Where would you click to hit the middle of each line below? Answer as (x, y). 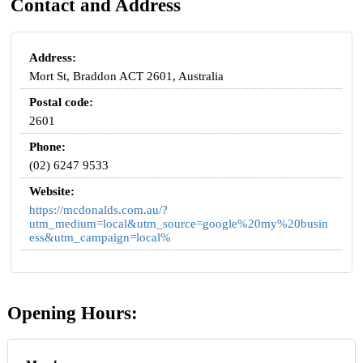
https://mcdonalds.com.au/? (99, 209)
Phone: (48, 146)
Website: (52, 191)
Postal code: (62, 102)
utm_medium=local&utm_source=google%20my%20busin (179, 223)
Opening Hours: (72, 313)
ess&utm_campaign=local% (100, 237)
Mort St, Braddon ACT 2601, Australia (127, 76)
